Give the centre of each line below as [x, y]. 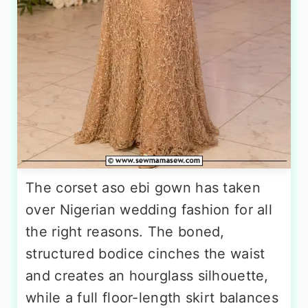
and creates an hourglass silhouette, [147, 276]
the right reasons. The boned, [125, 232]
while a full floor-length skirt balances [152, 298]
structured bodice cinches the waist [145, 254]
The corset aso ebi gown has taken [143, 188]
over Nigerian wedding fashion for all [149, 210]
